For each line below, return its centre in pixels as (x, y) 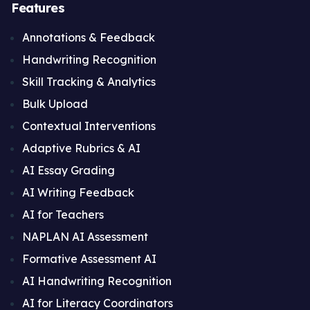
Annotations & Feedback (89, 37)
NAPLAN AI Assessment (85, 237)
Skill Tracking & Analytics (89, 82)
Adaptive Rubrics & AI (81, 148)
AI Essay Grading (69, 170)
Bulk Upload (55, 104)
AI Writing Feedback (78, 192)
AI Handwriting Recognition (97, 281)
